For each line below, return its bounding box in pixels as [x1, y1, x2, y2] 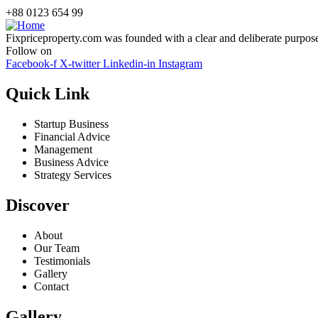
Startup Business [34, 118, 109, 131]
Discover [6, 196, 70, 215]
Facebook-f [6, 57, 57, 70]
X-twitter [60, 57, 100, 70]
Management [34, 143, 92, 156]
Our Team [34, 242, 79, 254]
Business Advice [34, 156, 109, 169]
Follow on [6, 45, 52, 57]
